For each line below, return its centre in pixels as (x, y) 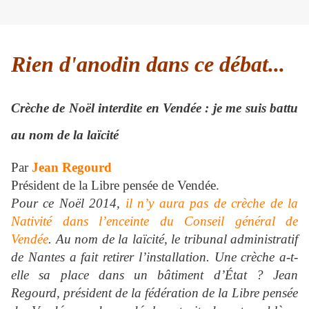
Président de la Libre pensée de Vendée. (115, 186)
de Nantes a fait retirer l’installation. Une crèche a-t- (154, 257)
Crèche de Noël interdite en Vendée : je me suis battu (154, 108)
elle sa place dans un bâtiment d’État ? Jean (154, 275)
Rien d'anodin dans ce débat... (148, 64)
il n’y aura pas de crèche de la (212, 203)
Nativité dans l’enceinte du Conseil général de (154, 221)
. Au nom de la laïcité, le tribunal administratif (173, 239)
